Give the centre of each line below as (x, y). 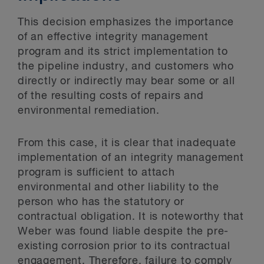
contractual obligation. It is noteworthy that (131, 217)
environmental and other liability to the (118, 187)
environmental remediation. (89, 111)
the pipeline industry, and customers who (126, 67)
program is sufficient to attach (96, 173)
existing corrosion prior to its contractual (124, 246)
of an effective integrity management (113, 37)
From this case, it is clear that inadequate (127, 143)
